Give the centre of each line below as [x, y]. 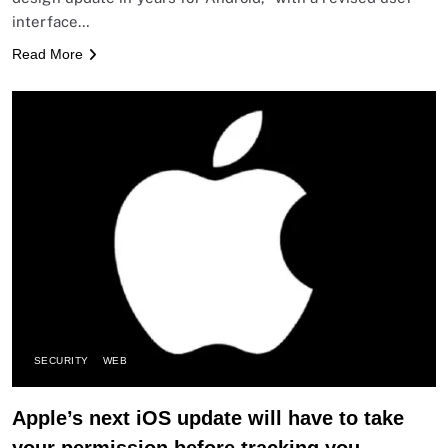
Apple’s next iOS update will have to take [208, 418]
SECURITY [61, 361]
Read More [47, 53]
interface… [51, 21]
